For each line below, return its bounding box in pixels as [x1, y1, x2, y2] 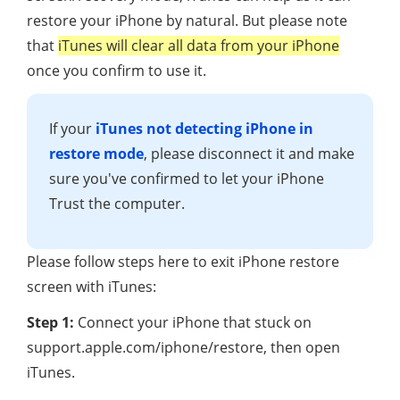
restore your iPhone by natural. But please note [27, 10, 347, 30]
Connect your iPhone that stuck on [74, 312, 312, 332]
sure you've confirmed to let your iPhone [49, 168, 324, 188]
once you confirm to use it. [27, 60, 206, 80]
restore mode [49, 143, 144, 163]
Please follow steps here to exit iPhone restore [27, 251, 339, 271]
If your [49, 118, 96, 138]
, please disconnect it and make [144, 143, 354, 163]
